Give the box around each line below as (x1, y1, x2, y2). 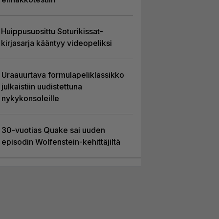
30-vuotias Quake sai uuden (1, 125, 105, 135)
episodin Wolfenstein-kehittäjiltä (1, 137, 120, 147)
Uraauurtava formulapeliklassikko (1, 70, 124, 80)
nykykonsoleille (1, 93, 59, 103)
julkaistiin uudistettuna (1, 82, 82, 91)
